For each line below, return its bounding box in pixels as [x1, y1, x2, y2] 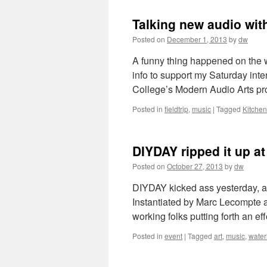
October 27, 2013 [167, 161, 223, 171]
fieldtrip [164, 104, 188, 114]
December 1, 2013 [167, 34, 227, 44]
